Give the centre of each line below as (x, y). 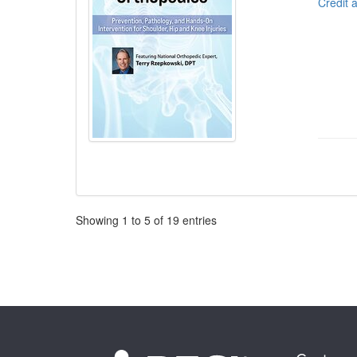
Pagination (96, 218)
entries (198, 220)
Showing (99, 220)
